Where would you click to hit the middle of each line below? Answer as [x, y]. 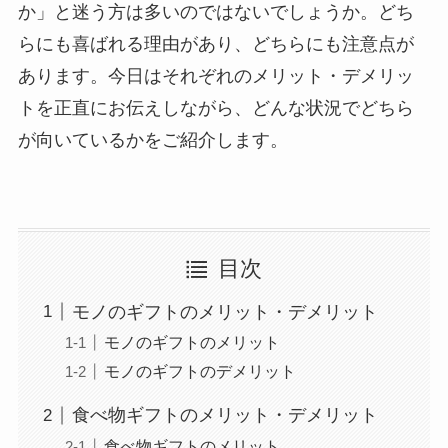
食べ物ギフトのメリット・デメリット [224, 415]
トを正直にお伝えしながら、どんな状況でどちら [215, 108]
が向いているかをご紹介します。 [152, 140]
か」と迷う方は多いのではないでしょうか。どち [215, 12]
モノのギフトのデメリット [199, 371]
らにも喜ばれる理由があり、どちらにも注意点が [215, 44]
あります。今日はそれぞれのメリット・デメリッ [215, 76]
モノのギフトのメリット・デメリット [224, 311]
